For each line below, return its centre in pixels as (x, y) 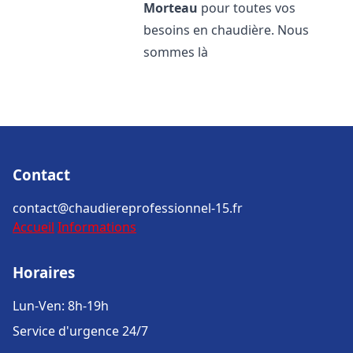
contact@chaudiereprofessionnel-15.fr (128, 208)
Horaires (44, 272)
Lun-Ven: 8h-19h (61, 306)
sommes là (176, 52)
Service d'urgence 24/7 (80, 331)
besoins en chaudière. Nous (227, 30)
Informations (97, 227)
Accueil (33, 227)
